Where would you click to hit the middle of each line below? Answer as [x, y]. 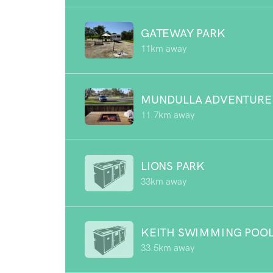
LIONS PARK [173, 166]
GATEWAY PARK [183, 33]
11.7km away [168, 115]
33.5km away [168, 248]
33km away [164, 181]
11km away [164, 48]
